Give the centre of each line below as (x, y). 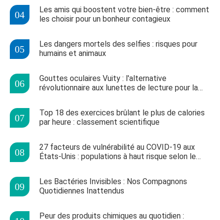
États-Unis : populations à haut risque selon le (118, 156)
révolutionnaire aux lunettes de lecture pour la (119, 88)
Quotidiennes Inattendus (82, 191)
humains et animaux (73, 53)
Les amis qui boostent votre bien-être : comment (124, 10)
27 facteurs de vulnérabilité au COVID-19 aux (117, 147)
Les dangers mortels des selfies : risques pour (118, 44)
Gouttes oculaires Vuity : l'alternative (103, 78)
